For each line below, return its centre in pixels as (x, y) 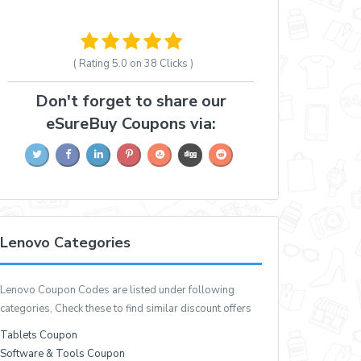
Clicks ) (176, 64)
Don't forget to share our (131, 101)
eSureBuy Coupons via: (131, 124)
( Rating (93, 64)
